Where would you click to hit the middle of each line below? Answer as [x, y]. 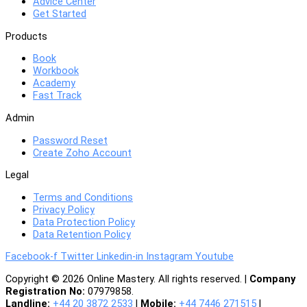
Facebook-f [32, 257]
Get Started [60, 14]
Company [272, 279]
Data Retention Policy [82, 234]
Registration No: [45, 291]
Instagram [169, 257]
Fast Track [57, 96]
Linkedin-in [120, 257]
